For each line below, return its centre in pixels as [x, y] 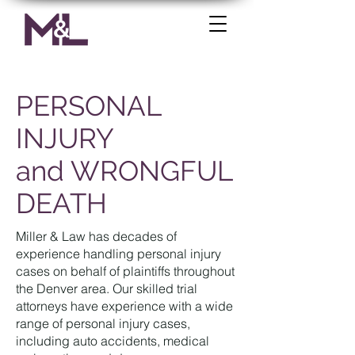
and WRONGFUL [124, 171]
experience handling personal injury [118, 254]
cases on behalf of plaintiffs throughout [125, 271]
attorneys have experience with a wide [124, 306]
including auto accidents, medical [113, 341]
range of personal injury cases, [103, 323]
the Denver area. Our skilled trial [107, 288]
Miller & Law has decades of [96, 236]
